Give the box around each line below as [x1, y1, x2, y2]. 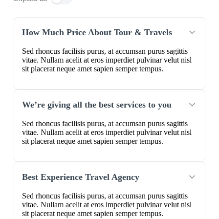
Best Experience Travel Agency [22, 172, 139, 182]
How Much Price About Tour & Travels [22, 27, 172, 38]
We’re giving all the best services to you [22, 100, 172, 110]
